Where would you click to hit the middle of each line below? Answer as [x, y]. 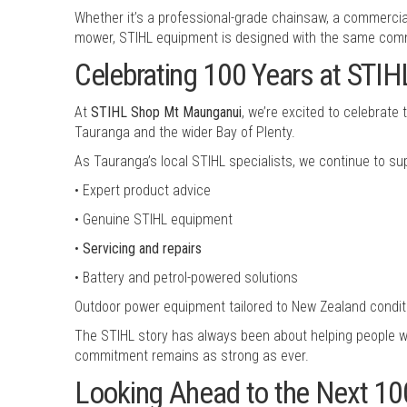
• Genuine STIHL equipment [154, 219]
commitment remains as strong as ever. [192, 355]
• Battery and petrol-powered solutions [186, 277]
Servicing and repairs [142, 248]
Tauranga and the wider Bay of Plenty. [185, 132]
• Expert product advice [143, 190]
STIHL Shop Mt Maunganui [166, 112]
